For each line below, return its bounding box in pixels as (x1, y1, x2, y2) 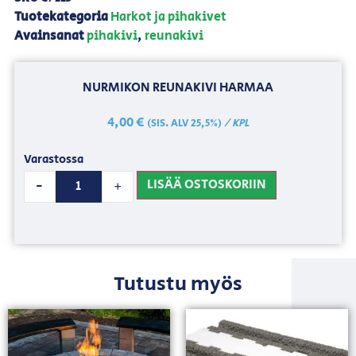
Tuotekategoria (14, 7, 108, 26)
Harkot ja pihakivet (110, 7, 226, 26)
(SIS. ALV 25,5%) (146, 115, 222, 131)
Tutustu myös (114, 269, 242, 299)
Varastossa (23, 151, 83, 168)
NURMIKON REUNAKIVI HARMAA (83, 78, 273, 97)
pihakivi (86, 26, 137, 45)
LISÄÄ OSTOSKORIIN (147, 175, 267, 194)
